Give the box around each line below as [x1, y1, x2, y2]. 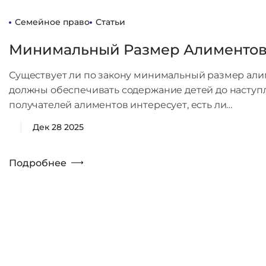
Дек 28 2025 [33, 122, 84, 132]
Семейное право [15, 17, 90, 27]
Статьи [96, 17, 125, 27]
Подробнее [9, 157, 66, 169]
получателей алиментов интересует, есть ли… [9, 99, 233, 110]
